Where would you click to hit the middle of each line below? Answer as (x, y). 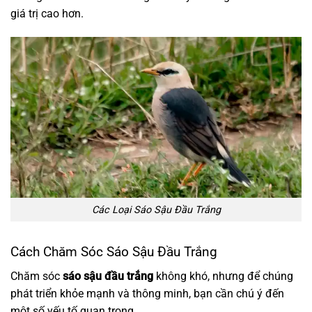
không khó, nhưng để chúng (223, 276)
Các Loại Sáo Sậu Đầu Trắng (156, 210)
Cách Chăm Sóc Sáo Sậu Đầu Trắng (114, 252)
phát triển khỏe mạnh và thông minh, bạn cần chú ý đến (147, 294)
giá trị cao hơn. (47, 13)
